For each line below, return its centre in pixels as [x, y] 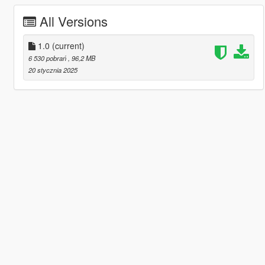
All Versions [73, 21]
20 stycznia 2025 [53, 70]
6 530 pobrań [48, 58]
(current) [68, 45]
